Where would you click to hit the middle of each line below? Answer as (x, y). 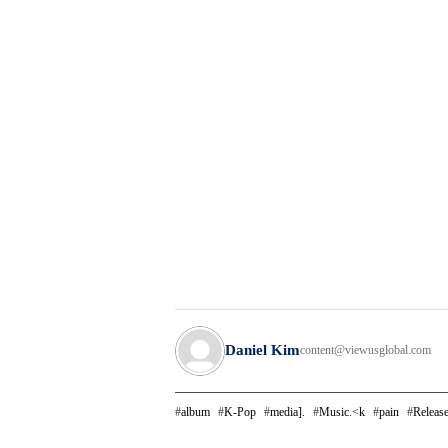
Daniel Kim (262, 350)
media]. (287, 411)
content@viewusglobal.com (365, 350)
